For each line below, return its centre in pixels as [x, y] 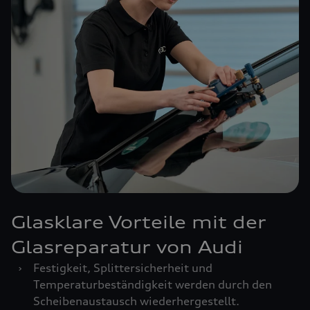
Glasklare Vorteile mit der [139, 222]
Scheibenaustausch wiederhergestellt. [136, 301]
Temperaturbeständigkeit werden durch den [153, 284]
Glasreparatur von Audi [127, 247]
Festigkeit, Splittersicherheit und [123, 268]
